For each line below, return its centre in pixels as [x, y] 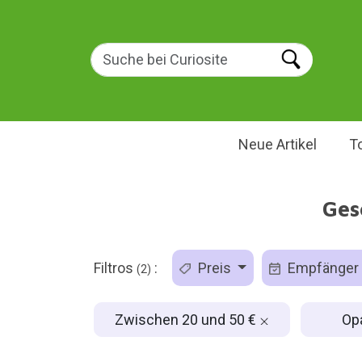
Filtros [115, 268]
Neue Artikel [277, 144]
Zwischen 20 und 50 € [187, 319]
